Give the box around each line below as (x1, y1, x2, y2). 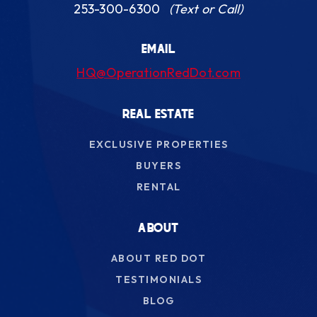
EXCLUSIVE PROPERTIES (88, 138, 229, 151)
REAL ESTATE (122, 107, 195, 122)
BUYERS (136, 159, 181, 172)
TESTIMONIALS (115, 273, 202, 286)
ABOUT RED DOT (110, 252, 207, 265)
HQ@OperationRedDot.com (76, 64, 241, 81)
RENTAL (136, 180, 181, 193)
